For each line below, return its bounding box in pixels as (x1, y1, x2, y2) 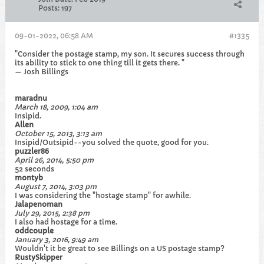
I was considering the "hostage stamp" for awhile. (15, 191, 191, 200)
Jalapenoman (15, 200, 62, 209)
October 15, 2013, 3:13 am (15, 129, 102, 138)
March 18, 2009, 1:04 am (15, 103, 98, 111)
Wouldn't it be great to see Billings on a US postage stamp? (15, 244, 225, 253)
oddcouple (15, 226, 54, 235)
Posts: (38, 4, 60, 12)
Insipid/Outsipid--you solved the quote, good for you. (15, 138, 209, 147)
